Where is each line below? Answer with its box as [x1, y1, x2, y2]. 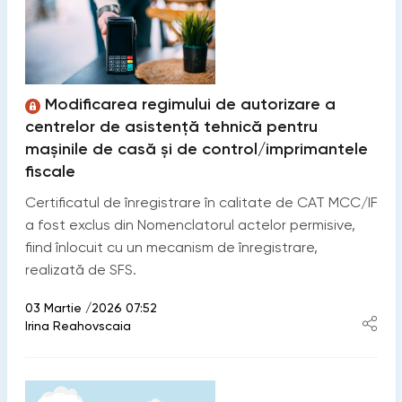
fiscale [24, 161, 75, 181]
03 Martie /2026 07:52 [24, 300, 157, 315]
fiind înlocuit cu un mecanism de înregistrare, [24, 238, 318, 256]
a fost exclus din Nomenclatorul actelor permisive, [24, 215, 355, 233]
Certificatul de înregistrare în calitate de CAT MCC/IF [24, 193, 378, 211]
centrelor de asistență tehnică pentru [24, 116, 318, 136]
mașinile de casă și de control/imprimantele [24, 138, 368, 159]
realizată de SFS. [24, 260, 136, 278]
